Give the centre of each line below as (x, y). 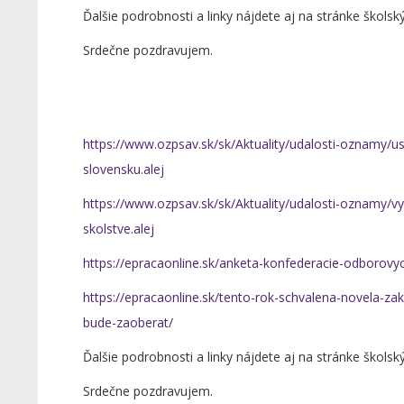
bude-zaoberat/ (128, 322)
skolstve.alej (118, 229)
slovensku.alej (123, 169)
